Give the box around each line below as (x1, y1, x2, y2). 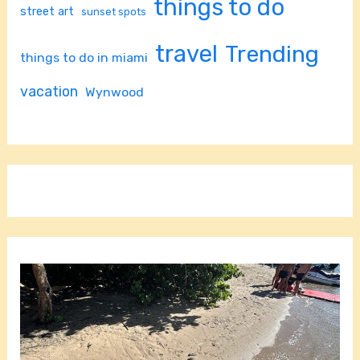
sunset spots (81, 5, 147, 18)
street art (20, 4, 75, 18)
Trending (225, 39, 320, 67)
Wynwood (85, 84, 145, 100)
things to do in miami (20, 49, 149, 65)
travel (155, 39, 219, 67)
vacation (20, 82, 79, 100)
